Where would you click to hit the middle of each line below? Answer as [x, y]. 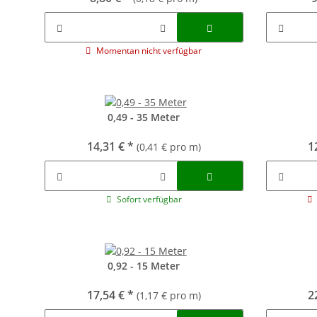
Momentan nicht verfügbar [149, 51]
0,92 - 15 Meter [144, 266]
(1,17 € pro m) [168, 295]
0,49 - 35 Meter [144, 117]
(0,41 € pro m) [168, 147]
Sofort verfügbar [149, 199]
